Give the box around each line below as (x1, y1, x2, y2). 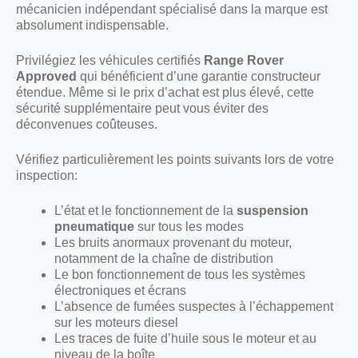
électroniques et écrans (54, 283, 186, 297)
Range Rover (204, 53, 284, 67)
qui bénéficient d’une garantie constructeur (77, 69, 320, 83)
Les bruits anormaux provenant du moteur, (54, 235, 292, 249)
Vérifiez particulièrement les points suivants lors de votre (16, 152, 334, 166)
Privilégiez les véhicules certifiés (16, 53, 204, 67)
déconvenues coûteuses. (16, 117, 157, 131)
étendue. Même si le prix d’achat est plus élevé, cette (16, 85, 314, 99)
